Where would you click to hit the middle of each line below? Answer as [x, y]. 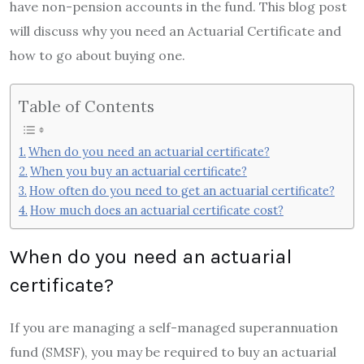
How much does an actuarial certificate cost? [156, 210]
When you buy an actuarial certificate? [138, 171]
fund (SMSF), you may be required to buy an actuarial [173, 352]
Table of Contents [87, 106]
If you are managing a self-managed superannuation [174, 328]
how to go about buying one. [97, 56]
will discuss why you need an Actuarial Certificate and [175, 31]
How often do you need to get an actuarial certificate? [182, 190]
